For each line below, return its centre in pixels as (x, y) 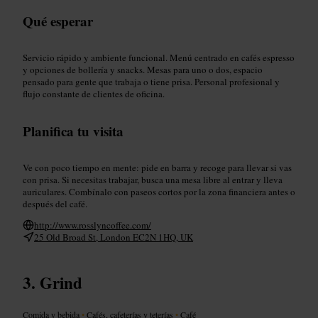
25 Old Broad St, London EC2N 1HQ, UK (114, 237)
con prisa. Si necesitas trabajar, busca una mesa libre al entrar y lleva (153, 179)
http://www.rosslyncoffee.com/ (93, 225)
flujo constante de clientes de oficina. (94, 93)
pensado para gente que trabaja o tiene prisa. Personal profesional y (151, 81)
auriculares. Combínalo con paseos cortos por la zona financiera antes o (159, 191)
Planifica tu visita (73, 131)
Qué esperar (58, 21)
